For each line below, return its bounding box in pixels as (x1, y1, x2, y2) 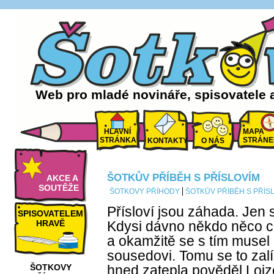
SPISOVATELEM (18, 209, 84, 218)
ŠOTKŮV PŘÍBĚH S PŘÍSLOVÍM (107, 171, 260, 183)
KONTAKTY (147, 136, 188, 145)
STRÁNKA (100, 136, 136, 144)
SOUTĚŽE (39, 183, 79, 193)
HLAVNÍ (104, 127, 131, 136)
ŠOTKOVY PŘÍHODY (109, 187, 180, 196)
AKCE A (46, 173, 78, 183)
